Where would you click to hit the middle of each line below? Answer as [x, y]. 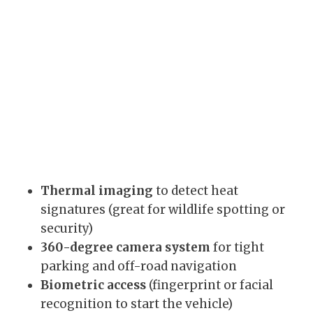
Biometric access [93, 285]
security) [67, 229]
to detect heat [196, 191]
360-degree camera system [125, 248]
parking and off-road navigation [139, 267]
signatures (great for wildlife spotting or [163, 210]
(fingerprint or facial [210, 285]
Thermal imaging [97, 191]
